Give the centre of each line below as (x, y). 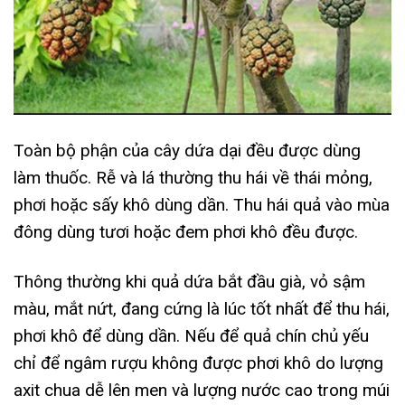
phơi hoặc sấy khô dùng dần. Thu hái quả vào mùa (202, 205)
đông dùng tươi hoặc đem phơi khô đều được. (186, 232)
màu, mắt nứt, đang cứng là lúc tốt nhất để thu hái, (202, 308)
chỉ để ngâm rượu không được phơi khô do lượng (198, 363)
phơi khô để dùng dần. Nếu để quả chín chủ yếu (191, 335)
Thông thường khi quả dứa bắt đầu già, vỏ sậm (189, 281)
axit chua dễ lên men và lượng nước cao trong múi (202, 390)
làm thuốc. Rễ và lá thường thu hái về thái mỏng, (193, 178)
